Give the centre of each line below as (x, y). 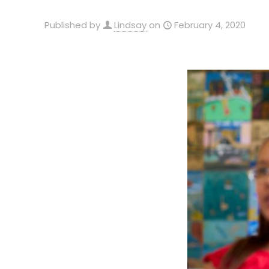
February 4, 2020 (210, 25)
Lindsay (130, 25)
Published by (72, 25)
